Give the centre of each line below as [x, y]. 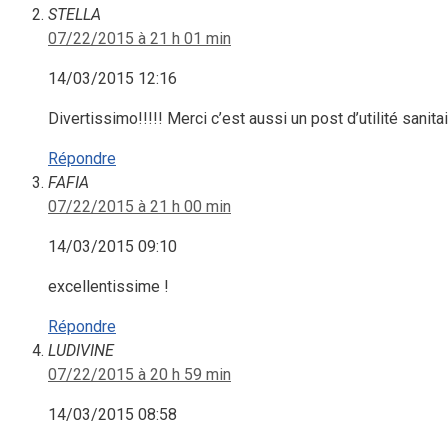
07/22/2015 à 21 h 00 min [139, 207]
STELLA [74, 15]
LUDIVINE [81, 351]
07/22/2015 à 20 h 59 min [139, 375]
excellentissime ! [108, 287]
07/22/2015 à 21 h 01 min [139, 39]
